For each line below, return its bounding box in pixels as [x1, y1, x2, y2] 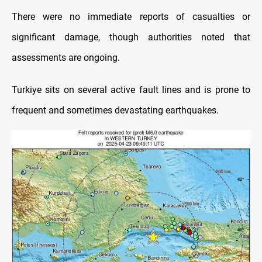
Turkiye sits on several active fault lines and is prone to [12, 84, 250, 96]
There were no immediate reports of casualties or [12, 11, 250, 23]
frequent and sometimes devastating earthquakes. [12, 105, 219, 116]
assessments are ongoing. [12, 52, 120, 64]
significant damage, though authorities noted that [12, 32, 250, 43]
